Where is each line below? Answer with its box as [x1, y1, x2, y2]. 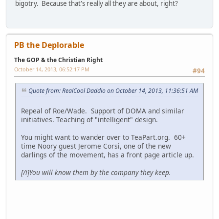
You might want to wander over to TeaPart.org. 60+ [21, 132, 186, 142]
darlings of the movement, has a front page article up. [21, 150, 194, 160]
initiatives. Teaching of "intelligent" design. [21, 115, 158, 125]
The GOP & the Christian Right [14, 56, 103, 64]
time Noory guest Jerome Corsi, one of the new [21, 141, 171, 151]
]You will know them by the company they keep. [27, 168, 171, 177]
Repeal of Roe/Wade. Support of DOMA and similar [21, 106, 184, 116]
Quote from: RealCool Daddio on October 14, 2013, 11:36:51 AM [28, 87, 198, 95]
